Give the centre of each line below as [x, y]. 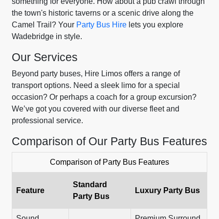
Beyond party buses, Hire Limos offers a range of [96, 74]
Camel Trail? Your [44, 25]
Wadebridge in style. [47, 36]
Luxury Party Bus [167, 190]
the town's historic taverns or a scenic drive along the [103, 13]
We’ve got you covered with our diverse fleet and [96, 109]
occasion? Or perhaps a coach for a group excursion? [104, 97]
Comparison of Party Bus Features [109, 162]
